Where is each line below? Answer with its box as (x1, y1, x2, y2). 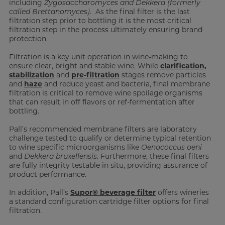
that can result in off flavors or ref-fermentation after (9, 97, 195, 106)
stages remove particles (119, 70, 206, 79)
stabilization (9, 70, 54, 79)
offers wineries (155, 188, 209, 197)
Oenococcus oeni (141, 143, 202, 152)
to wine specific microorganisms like (9, 143, 141, 152)
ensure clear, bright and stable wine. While (9, 61, 160, 70)
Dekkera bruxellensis (24, 152, 97, 161)
